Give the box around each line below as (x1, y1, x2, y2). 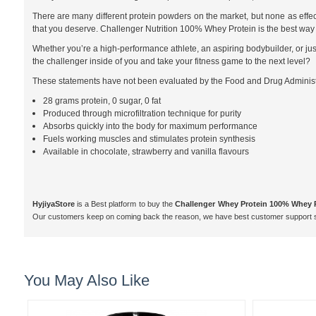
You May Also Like (23, 272, 150, 290)
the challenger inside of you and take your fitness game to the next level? (32, 56, 310, 67)
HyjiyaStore (32, 200, 75, 209)
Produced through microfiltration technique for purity (42, 109, 241, 119)
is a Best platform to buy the (74, 200, 176, 209)
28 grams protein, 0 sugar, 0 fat (42, 96, 161, 107)
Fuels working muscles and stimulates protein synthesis (42, 134, 255, 145)
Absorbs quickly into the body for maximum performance (42, 121, 257, 132)
